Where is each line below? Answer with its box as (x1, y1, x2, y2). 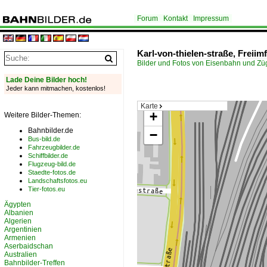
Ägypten (4, 200, 31, 209)
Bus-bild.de (28, 135, 60, 142)
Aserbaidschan (4, 242, 53, 250)
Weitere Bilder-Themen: (4, 111, 81, 119)
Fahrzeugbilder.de (28, 144, 80, 151)
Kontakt (163, 14, 188, 23)
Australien (4, 250, 37, 259)
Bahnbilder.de (28, 126, 73, 135)
